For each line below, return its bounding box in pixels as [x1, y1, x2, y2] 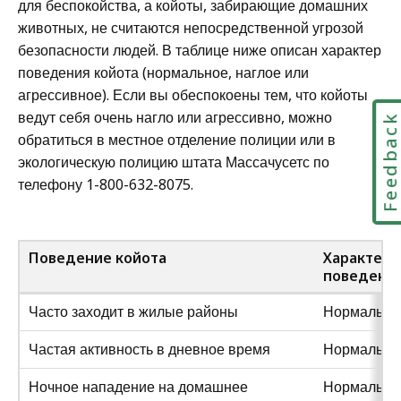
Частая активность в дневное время [29, 338, 274, 359]
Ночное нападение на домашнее [29, 376, 248, 397]
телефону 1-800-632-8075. [18, 174, 193, 194]
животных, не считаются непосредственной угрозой [18, 17, 363, 38]
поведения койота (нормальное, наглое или [18, 62, 309, 82]
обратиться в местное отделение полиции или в [18, 129, 336, 149]
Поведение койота [29, 247, 170, 268]
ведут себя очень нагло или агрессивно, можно [18, 107, 332, 127]
